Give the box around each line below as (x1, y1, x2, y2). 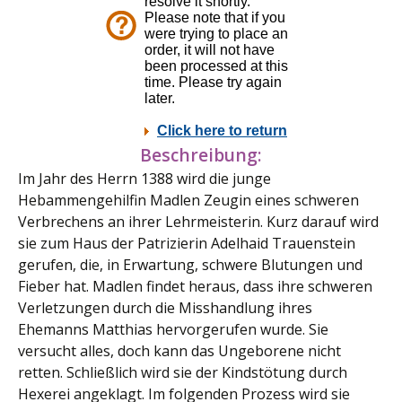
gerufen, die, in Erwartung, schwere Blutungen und (18, 255, 363, 275)
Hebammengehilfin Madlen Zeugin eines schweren (18, 190, 359, 210)
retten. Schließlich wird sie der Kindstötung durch (18, 363, 347, 382)
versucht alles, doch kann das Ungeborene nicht (18, 341, 341, 361)
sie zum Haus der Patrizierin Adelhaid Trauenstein (18, 233, 355, 253)
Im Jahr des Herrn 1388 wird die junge (18, 169, 271, 188)
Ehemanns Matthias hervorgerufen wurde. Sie (18, 319, 328, 339)
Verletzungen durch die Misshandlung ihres (18, 298, 312, 318)
